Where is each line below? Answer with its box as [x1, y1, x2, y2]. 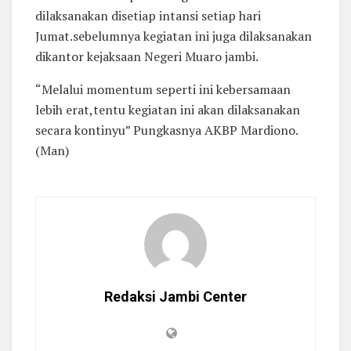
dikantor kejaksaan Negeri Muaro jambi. [35, 48, 259, 66]
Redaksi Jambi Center [104, 288, 247, 306]
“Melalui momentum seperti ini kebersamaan [35, 81, 291, 99]
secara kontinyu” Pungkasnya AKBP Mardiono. [35, 121, 298, 139]
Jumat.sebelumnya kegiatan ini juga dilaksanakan [35, 27, 312, 45]
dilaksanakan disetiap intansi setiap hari [35, 7, 261, 25]
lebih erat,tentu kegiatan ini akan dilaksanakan [35, 101, 300, 119]
